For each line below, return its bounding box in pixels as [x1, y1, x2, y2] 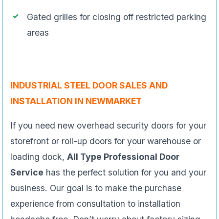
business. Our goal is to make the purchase [10, 183, 181, 194]
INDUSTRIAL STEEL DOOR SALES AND [10, 80, 168, 91]
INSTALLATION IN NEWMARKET [10, 96, 142, 107]
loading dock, [10, 152, 67, 162]
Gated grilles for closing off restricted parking [27, 12, 206, 22]
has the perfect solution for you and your [44, 167, 206, 178]
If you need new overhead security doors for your [10, 120, 206, 131]
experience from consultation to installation [10, 198, 180, 209]
